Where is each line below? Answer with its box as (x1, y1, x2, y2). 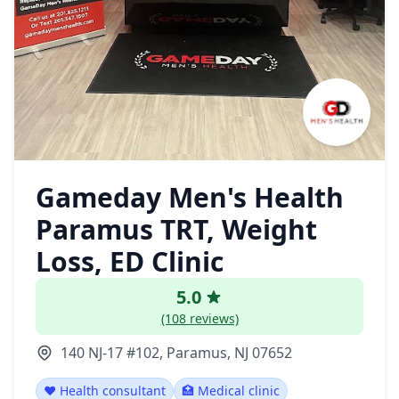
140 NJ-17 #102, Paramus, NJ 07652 (61, 343, 292, 362)
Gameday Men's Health (36, 179, 344, 216)
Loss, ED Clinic (36, 243, 224, 280)
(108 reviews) (160, 310, 239, 327)
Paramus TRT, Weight (36, 211, 317, 248)
